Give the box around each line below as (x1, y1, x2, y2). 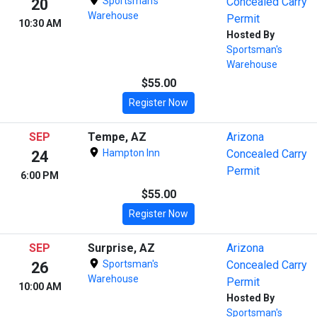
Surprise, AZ (88, 241, 155, 255)
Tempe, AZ (88, 129, 146, 144)
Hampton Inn (100, 146, 160, 158)
